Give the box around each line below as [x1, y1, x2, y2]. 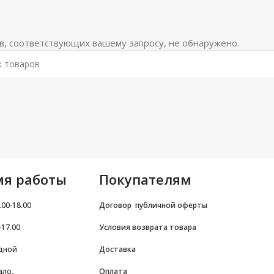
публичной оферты [135, 199, 207, 210]
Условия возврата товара [99, 221, 196, 232]
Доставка [99, 243, 136, 254]
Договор [99, 199, 135, 210]
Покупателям [99, 169, 191, 188]
